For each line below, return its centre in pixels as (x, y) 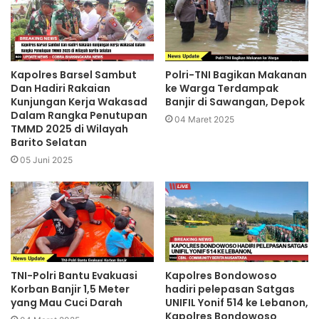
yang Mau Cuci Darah (67, 303)
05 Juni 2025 (46, 159)
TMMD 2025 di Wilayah (69, 129)
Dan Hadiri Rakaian (61, 88)
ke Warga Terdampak (222, 88)
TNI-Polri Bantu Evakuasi (74, 276)
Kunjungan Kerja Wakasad (79, 101)
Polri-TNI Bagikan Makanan (236, 74)
